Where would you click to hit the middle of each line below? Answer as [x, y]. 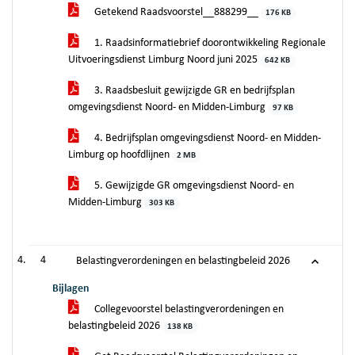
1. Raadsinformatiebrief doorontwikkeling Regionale [209, 43]
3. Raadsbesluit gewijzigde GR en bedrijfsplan [193, 91]
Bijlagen [71, 289]
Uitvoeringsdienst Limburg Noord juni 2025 [164, 60]
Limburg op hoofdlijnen [120, 155]
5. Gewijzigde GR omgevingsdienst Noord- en [193, 186]
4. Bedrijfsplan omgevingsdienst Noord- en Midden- [206, 138]
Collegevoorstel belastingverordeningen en [188, 309]
